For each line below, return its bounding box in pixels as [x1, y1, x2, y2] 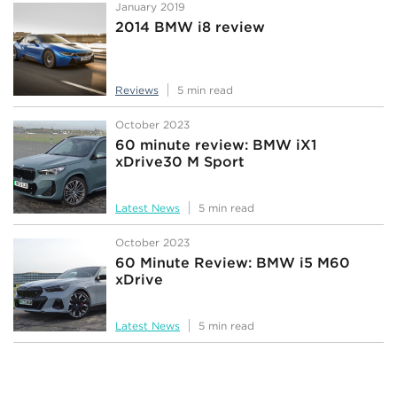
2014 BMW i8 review [115, 18, 265, 35]
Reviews [115, 83, 159, 97]
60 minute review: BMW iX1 [115, 136, 316, 153]
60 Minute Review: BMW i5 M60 [115, 253, 350, 271]
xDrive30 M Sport [115, 152, 245, 170]
